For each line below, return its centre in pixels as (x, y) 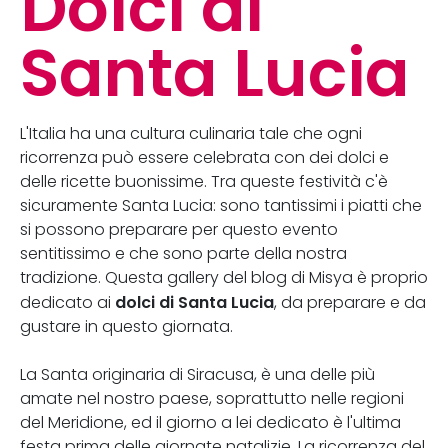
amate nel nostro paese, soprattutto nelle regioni (212, 398)
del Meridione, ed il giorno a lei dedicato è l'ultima (210, 422)
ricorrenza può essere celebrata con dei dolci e (204, 157)
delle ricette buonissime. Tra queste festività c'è (204, 181)
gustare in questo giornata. (126, 326)
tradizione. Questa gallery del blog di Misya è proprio (224, 277)
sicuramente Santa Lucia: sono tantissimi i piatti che (221, 205)
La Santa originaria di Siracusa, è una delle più (197, 374)
